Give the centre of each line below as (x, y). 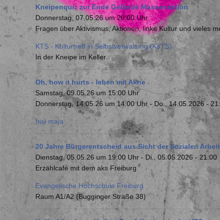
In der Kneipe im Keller (71, 57)
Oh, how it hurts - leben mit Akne (90, 82)
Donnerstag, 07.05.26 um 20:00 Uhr (92, 18)
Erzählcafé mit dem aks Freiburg (86, 168)
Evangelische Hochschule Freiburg (89, 186)
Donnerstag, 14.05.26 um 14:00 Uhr (92, 104)
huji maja (49, 121)
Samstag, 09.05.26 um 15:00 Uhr (87, 93)
